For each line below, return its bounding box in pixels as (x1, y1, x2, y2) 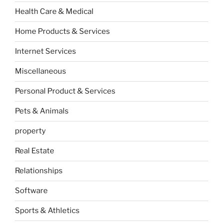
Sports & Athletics (15, 206, 80, 216)
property (15, 126, 46, 136)
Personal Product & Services (15, 87, 115, 96)
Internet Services (15, 47, 76, 56)
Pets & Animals (15, 107, 69, 116)
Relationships (15, 166, 63, 176)
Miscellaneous (15, 67, 66, 76)
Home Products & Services (15, 27, 110, 36)
